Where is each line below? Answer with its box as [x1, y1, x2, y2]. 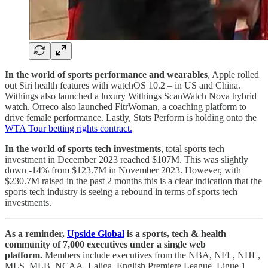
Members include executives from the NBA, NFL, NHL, [45, 250, 260, 261]
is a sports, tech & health [124, 229, 226, 239]
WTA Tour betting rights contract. [5, 123, 132, 134]
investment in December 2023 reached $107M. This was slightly [5, 154, 248, 165]
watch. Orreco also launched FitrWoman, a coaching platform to [5, 102, 246, 112]
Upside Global [67, 229, 124, 239]
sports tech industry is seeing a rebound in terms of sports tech [5, 187, 237, 197]
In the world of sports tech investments [5, 144, 161, 154]
